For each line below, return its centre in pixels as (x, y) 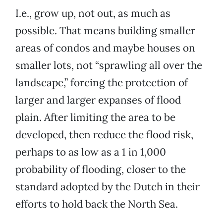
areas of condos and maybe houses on (105, 48)
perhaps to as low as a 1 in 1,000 (91, 152)
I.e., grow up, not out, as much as (93, 13)
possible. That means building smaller (105, 31)
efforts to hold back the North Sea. (97, 204)
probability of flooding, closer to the (101, 169)
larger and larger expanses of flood (98, 100)
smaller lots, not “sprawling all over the (109, 65)
